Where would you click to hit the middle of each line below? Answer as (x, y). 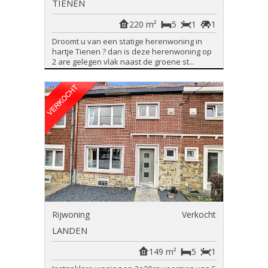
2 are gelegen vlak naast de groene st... (123, 62)
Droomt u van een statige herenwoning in (127, 41)
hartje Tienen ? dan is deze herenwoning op (132, 51)
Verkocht (199, 214)
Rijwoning (71, 214)
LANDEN (70, 230)
